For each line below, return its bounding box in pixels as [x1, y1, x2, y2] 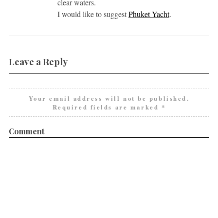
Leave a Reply [8, 55, 68, 68]
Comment [8, 126, 44, 136]
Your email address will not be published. [28, 93, 190, 103]
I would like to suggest [57, 8, 128, 19]
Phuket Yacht [128, 8, 169, 19]
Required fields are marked [52, 102, 162, 111]
